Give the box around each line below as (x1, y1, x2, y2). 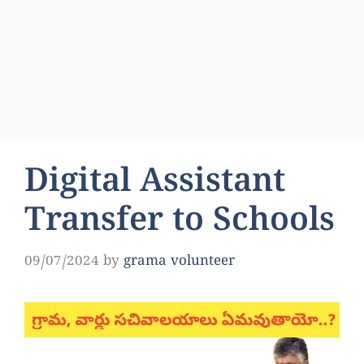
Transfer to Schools (24, 201, 335, 245)
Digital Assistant (24, 162, 285, 206)
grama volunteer (123, 252, 235, 271)
